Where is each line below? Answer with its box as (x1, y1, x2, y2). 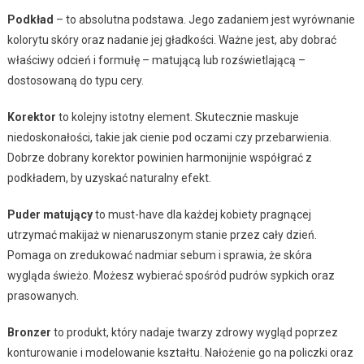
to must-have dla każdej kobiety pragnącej (92, 207, 311, 221)
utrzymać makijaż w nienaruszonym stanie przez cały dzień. (6, 227, 317, 241)
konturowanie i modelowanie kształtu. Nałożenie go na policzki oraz (6, 345, 353, 359)
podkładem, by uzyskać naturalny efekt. (6, 171, 211, 184)
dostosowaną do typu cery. (6, 73, 144, 87)
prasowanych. (6, 288, 79, 302)
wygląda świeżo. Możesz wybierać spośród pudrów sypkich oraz (6, 268, 335, 282)
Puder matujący (6, 207, 93, 221)
